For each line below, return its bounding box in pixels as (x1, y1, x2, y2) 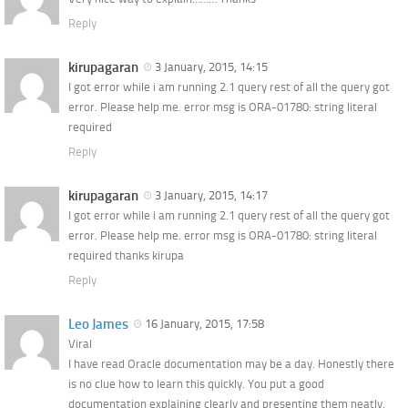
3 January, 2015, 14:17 (155, 188, 273, 202)
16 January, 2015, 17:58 (145, 316, 270, 331)
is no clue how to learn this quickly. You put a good (68, 376, 324, 391)
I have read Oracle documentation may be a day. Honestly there (68, 356, 394, 371)
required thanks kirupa (68, 248, 184, 262)
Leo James (68, 315, 128, 332)
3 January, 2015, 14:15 (155, 59, 273, 74)
